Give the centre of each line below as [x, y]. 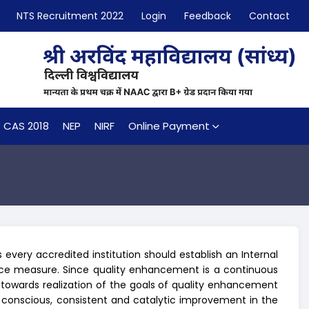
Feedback [208, 16]
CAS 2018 [26, 126]
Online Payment [169, 126]
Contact [269, 16]
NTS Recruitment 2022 [70, 16]
